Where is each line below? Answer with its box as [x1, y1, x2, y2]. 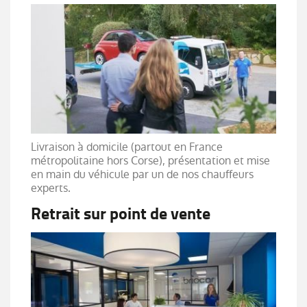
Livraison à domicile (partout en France [31, 138, 223, 155]
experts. [31, 180, 71, 196]
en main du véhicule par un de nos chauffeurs [31, 166, 254, 182]
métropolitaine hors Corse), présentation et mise [31, 152, 270, 169]
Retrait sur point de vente [31, 199, 210, 228]
